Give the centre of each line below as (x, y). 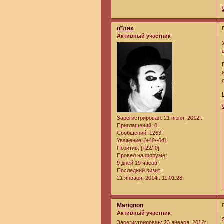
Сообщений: (132, 133)
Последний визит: (139, 170)
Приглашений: (135, 125)
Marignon (130, 205)
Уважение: (130, 140)
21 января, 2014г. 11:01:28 (150, 178)
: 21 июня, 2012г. (182, 118)
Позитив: (128, 148)
